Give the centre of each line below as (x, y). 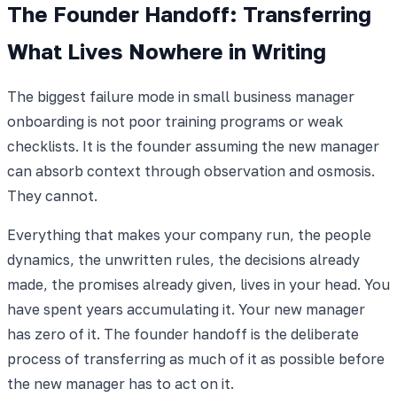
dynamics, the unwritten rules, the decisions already (183, 259)
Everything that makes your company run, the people (189, 234)
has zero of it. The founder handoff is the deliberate (183, 334)
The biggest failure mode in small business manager (181, 96)
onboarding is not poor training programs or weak (175, 121)
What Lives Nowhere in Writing (167, 51)
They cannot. (52, 195)
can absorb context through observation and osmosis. (191, 171)
